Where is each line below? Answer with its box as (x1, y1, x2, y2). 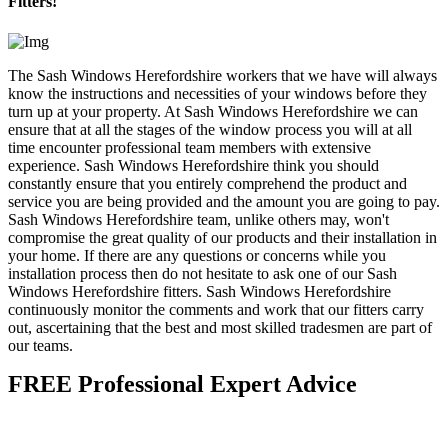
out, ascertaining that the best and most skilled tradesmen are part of (8, 318, 432, 336)
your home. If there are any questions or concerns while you (8, 246, 386, 264)
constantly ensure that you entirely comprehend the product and (8, 174, 407, 192)
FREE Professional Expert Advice (8, 370, 357, 397)
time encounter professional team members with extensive (8, 138, 371, 156)
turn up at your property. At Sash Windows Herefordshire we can (8, 102, 418, 120)
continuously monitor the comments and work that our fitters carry (8, 300, 424, 318)
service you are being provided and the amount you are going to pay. (8, 192, 440, 210)
